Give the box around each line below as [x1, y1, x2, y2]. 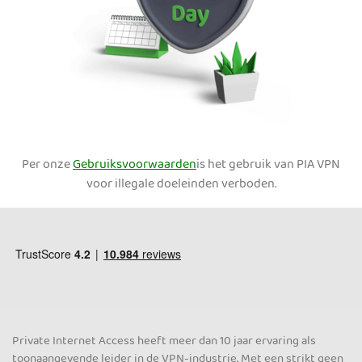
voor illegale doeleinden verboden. [86, 173, 276, 196]
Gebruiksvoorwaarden [73, 154, 196, 177]
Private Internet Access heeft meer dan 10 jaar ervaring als [12, 330, 316, 352]
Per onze [22, 154, 73, 177]
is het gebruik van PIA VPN [196, 154, 340, 177]
